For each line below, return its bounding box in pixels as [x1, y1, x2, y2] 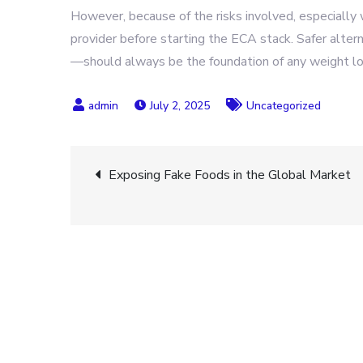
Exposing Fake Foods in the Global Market [109, 166, 351, 184]
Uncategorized [246, 98, 321, 113]
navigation [94, 203, 254, 250]
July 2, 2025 [150, 98, 210, 113]
